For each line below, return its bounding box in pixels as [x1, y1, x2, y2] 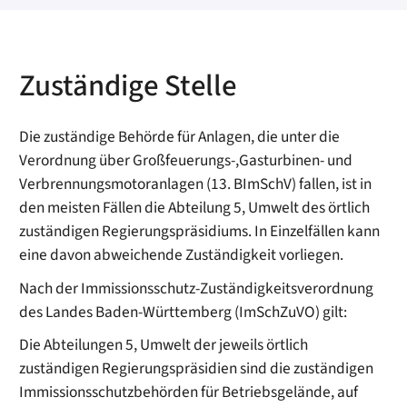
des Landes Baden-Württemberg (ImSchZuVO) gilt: [19, 300, 348, 323]
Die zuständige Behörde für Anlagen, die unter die [19, 124, 341, 148]
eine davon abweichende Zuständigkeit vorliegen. [19, 243, 344, 266]
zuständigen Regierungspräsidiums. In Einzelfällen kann [19, 219, 381, 243]
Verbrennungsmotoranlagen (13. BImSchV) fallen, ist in [19, 172, 372, 195]
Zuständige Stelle [19, 64, 237, 107]
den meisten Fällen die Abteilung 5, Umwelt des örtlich [19, 195, 371, 219]
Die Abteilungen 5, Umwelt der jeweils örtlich [19, 333, 309, 357]
